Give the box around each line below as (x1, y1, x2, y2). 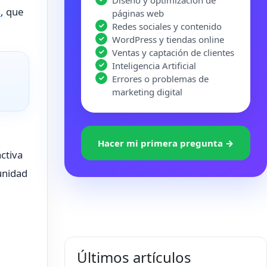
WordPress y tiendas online (112, 33, 224, 45)
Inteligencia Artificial (112, 60, 196, 72)
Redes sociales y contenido (112, 20, 222, 32)
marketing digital (112, 86, 182, 98)
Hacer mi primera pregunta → (98, 137, 234, 149)
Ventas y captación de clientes (112, 46, 234, 58)
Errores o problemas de (112, 73, 209, 85)
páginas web (112, 7, 164, 19)
